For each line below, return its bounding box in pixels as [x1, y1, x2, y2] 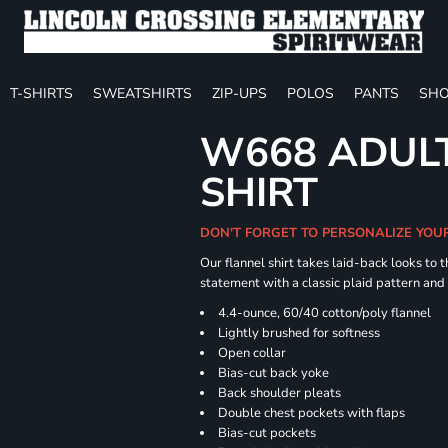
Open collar [218, 344, 287, 362]
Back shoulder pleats [218, 384, 342, 402]
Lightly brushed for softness [218, 324, 381, 342]
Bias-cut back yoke [218, 364, 330, 382]
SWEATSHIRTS [93, 83, 192, 103]
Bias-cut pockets [218, 424, 317, 442]
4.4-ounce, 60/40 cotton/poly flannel [218, 304, 432, 322]
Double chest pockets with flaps [218, 404, 406, 422]
